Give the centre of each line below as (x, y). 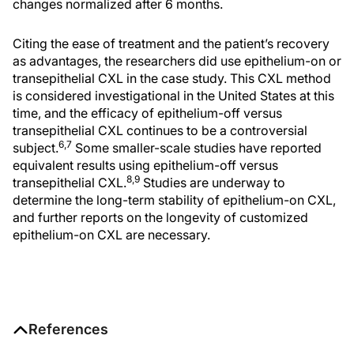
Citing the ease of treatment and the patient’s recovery (171, 43)
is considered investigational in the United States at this (173, 96)
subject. (36, 148)
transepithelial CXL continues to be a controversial (160, 130)
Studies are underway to (213, 183)
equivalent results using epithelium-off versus (145, 165)
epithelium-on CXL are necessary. (111, 235)
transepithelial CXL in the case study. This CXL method (172, 78)
